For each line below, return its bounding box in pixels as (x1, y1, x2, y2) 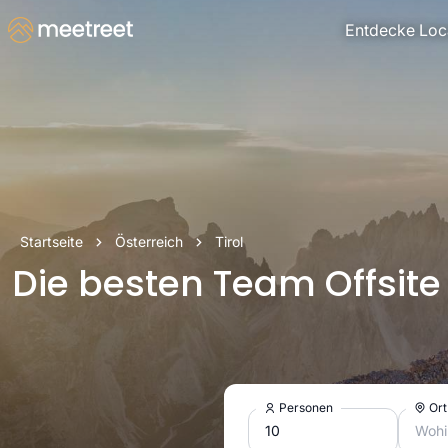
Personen (276, 400, 333, 415)
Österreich (115, 233, 183, 250)
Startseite (20, 233, 83, 250)
